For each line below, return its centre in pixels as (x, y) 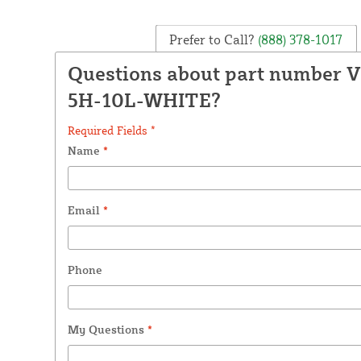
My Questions (107, 329)
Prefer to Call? (212, 39)
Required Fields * (111, 130)
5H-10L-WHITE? (144, 100)
